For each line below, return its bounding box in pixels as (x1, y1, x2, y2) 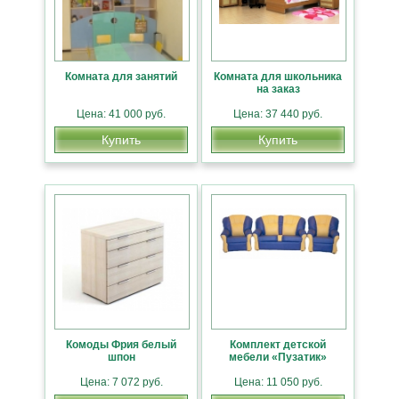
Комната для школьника (214, 69, 342, 83)
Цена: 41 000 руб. (77, 107, 166, 120)
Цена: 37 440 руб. (233, 107, 322, 120)
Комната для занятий (65, 69, 177, 83)
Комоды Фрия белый (66, 338, 176, 351)
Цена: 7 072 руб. (79, 375, 163, 388)
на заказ (256, 82, 300, 95)
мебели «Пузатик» (229, 350, 327, 363)
